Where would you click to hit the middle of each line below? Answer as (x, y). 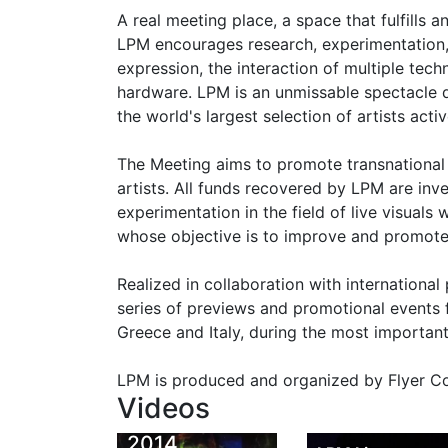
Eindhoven (370, 395)
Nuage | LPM (191, 418)
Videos (163, 407)
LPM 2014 (367, 370)
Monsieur (173, 393)
